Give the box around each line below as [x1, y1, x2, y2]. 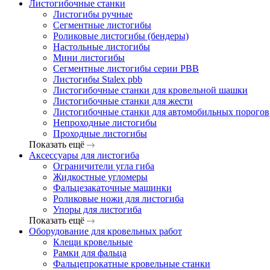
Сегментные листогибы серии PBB [53, 63, 199, 74]
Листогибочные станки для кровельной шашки [53, 85, 248, 95]
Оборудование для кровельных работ [29, 226, 182, 236]
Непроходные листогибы [53, 118, 157, 128]
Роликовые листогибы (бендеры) [53, 31, 189, 41]
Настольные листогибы [53, 42, 150, 52]
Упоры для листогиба [53, 204, 142, 215]
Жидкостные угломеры [53, 172, 148, 182]
